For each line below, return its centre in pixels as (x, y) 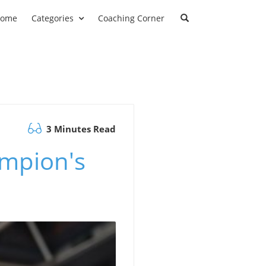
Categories (53, 18)
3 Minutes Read (80, 129)
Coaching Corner (131, 18)
